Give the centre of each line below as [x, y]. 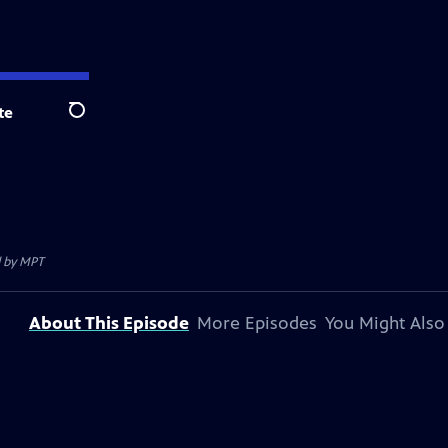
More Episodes [257, 323]
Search [92, 121]
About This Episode [109, 323]
